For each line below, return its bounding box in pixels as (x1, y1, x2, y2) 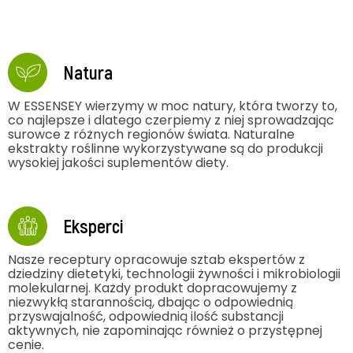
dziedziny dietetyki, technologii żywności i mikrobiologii (8, 264, 340, 283)
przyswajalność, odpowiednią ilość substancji (8, 307, 284, 325)
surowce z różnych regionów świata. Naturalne (8, 124, 295, 143)
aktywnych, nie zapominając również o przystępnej (8, 321, 322, 340)
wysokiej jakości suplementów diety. (8, 153, 229, 172)
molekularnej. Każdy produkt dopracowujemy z (8, 278, 297, 297)
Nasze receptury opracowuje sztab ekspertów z (8, 250, 305, 269)
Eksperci (63, 214, 123, 237)
